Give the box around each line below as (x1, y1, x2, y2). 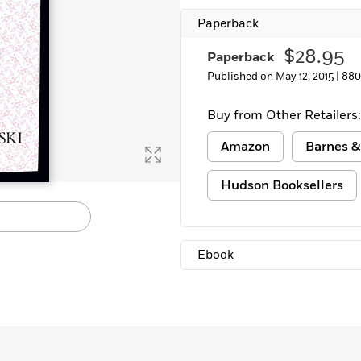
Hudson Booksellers (221, 176, 343, 194)
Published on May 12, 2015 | (207, 69, 342, 84)
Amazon (221, 138, 270, 156)
